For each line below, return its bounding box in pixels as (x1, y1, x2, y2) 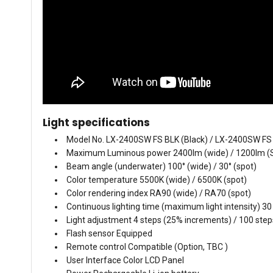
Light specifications (43, 115, 150, 130)
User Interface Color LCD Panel (66, 255, 184, 265)
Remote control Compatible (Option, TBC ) (66, 241, 228, 252)
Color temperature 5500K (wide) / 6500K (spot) (66, 174, 247, 185)
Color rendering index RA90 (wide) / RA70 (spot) (66, 188, 251, 198)
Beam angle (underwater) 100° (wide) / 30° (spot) (66, 161, 257, 171)
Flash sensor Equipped (66, 228, 152, 238)
